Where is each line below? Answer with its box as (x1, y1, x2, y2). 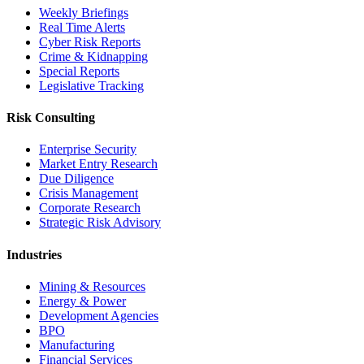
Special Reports (39, 63, 119, 78)
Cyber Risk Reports (39, 34, 141, 49)
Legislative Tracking (39, 78, 144, 93)
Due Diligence (39, 171, 114, 186)
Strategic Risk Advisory (39, 215, 161, 230)
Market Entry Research (39, 157, 158, 171)
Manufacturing (39, 337, 115, 352)
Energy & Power (39, 293, 126, 308)
